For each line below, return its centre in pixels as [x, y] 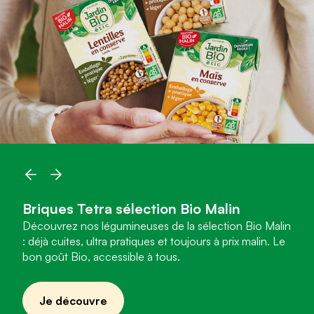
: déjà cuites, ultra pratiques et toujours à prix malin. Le [154, 241]
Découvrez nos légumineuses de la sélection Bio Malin [157, 226]
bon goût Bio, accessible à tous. [101, 257]
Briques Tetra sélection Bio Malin [133, 209]
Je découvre [73, 301]
